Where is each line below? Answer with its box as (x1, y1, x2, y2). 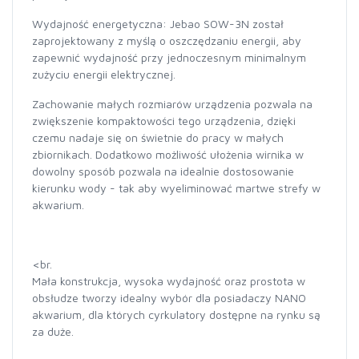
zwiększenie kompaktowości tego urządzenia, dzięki (32, 114, 296, 127)
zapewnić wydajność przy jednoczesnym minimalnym (32, 50, 306, 64)
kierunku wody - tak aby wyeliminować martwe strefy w (32, 181, 321, 195)
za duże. (32, 325, 77, 338)
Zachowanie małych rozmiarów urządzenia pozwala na (32, 97, 313, 111)
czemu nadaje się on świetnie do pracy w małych (32, 131, 284, 144)
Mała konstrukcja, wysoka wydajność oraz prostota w (32, 274, 305, 288)
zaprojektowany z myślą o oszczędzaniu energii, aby (32, 34, 301, 47)
